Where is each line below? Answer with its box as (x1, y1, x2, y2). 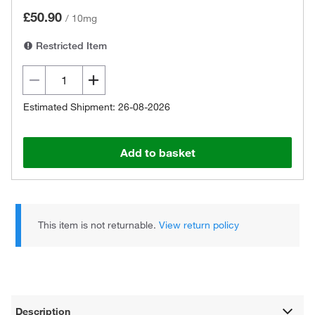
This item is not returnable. (38, 219, 160, 231)
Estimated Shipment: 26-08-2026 (23, 101, 170, 113)
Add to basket (120, 146, 195, 160)
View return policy (159, 219, 240, 231)
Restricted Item (33, 39, 107, 52)
